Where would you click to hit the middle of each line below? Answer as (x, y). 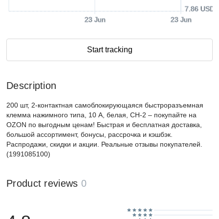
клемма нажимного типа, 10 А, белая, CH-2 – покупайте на (101, 115)
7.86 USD (200, 9)
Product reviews (42, 183)
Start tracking (109, 50)
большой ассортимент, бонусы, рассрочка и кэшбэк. (89, 134)
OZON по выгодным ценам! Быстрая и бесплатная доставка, (104, 125)
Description (32, 86)
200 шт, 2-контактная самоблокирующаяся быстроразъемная (105, 105)
